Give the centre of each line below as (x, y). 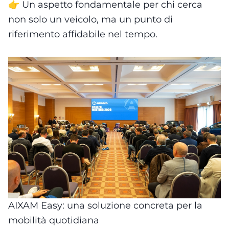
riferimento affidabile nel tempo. (83, 34)
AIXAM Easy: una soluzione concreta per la (105, 205)
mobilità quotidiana (54, 220)
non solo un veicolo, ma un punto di (90, 19)
